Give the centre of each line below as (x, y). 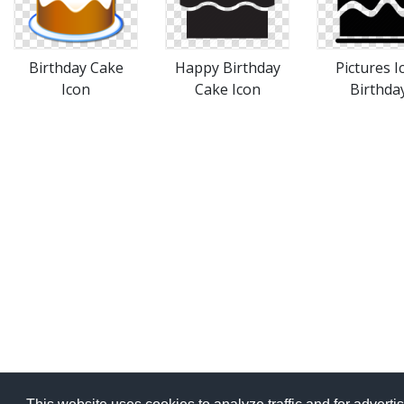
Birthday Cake (76, 68)
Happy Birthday (227, 68)
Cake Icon (227, 89)
